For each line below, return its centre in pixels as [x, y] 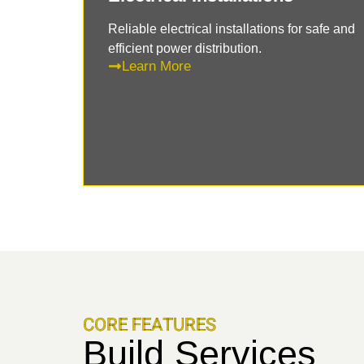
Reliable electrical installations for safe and [232, 28]
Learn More [156, 66]
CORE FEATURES [149, 325]
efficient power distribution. [185, 48]
